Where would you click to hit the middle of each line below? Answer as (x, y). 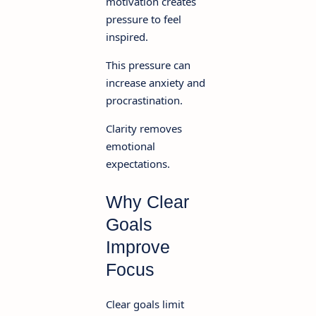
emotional (130, 146)
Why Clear (147, 201)
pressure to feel (144, 19)
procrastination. (144, 100)
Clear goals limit (145, 304)
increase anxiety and (156, 82)
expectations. (138, 163)
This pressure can (148, 65)
